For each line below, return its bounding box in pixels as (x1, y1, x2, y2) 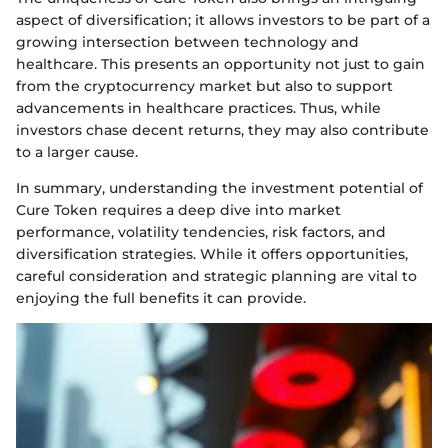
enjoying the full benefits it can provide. (16, 289, 306, 307)
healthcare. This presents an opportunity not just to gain (16, 55, 425, 73)
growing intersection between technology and (16, 33, 359, 51)
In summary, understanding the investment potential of (16, 179, 423, 197)
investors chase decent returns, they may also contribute (16, 121, 429, 139)
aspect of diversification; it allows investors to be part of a (16, 11, 430, 29)
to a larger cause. (16, 143, 138, 161)
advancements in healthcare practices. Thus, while (16, 99, 381, 117)
